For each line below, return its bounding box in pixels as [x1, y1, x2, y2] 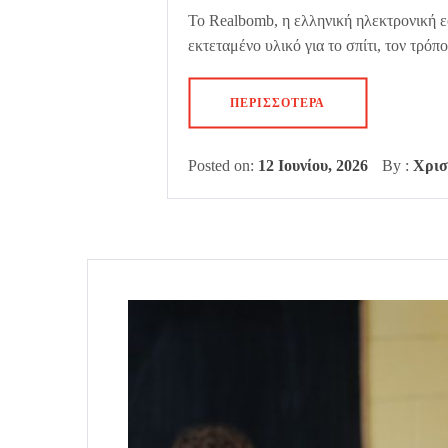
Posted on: [188, 156, 258, 174]
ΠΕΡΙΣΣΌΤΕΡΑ [230, 95, 325, 110]
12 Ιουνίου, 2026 [258, 156, 368, 174]
